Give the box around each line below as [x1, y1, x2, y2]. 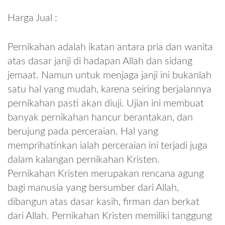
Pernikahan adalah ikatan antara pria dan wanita [8, 42, 213, 52]
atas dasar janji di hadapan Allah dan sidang [8, 56, 192, 66]
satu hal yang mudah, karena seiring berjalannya [8, 84, 211, 94]
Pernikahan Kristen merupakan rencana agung [8, 168, 204, 179]
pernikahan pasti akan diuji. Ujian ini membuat [8, 98, 204, 108]
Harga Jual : [8, 13, 57, 23]
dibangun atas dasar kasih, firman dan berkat [8, 196, 199, 207]
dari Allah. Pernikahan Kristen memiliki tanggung [8, 210, 212, 221]
